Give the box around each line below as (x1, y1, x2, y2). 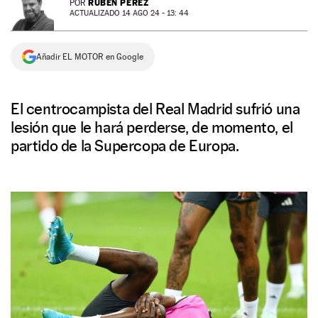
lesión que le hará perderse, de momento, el (11, 118, 293, 136)
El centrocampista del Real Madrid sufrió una (11, 99, 300, 118)
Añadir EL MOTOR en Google (36, 52, 143, 62)
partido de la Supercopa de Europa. (11, 136, 239, 155)
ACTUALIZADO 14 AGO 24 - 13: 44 (70, 9, 189, 18)
